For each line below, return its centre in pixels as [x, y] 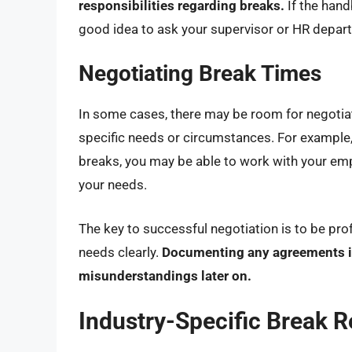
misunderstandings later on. [165, 275]
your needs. [113, 185]
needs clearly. [120, 252]
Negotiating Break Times [200, 74]
